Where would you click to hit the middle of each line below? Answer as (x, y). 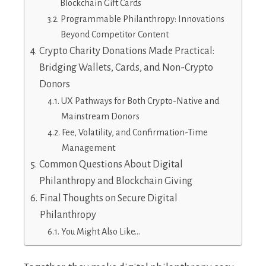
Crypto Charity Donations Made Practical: (126, 51)
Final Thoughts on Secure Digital (108, 199)
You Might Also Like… (100, 232)
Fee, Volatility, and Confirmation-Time (134, 133)
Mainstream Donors (100, 117)
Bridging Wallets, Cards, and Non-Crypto (126, 68)
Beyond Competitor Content (114, 35)
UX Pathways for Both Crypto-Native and (140, 101)
